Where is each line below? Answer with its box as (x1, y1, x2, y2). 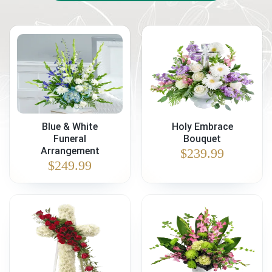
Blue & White (42, 121, 98, 132)
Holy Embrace (171, 121, 233, 132)
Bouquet (183, 133, 221, 144)
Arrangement (40, 145, 100, 157)
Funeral (53, 133, 86, 144)
